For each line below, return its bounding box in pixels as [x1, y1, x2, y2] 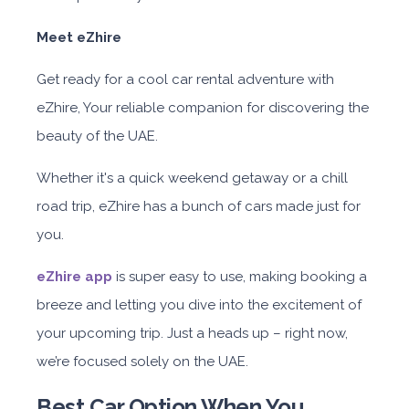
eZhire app [37, 268, 112, 286]
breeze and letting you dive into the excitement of [37, 297, 362, 314]
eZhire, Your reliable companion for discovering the [37, 100, 369, 117]
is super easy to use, [112, 268, 249, 286]
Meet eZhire [37, 29, 121, 47]
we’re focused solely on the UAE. [37, 353, 248, 371]
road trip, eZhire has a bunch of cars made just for [37, 198, 361, 215]
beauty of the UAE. [37, 128, 158, 145]
